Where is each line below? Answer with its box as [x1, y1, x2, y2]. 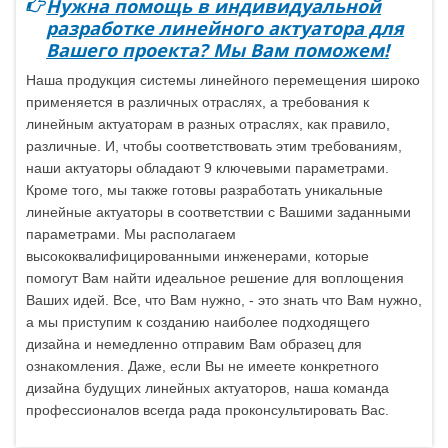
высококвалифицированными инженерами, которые [26, 248, 369, 265]
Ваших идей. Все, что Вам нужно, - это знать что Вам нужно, [26, 292, 422, 309]
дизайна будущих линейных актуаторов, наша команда [26, 380, 389, 397]
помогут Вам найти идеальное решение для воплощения [26, 270, 404, 287]
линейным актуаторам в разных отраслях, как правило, [26, 116, 390, 133]
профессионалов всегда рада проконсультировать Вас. [26, 402, 389, 419]
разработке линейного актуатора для [46, 16, 404, 41]
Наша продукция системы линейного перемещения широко [26, 72, 420, 89]
